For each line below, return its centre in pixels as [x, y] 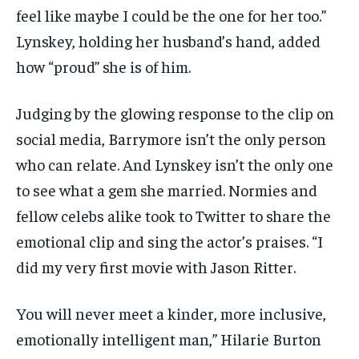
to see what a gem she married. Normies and [167, 189]
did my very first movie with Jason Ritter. [156, 266]
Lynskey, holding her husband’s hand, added [168, 40]
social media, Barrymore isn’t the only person [171, 138]
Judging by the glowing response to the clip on [175, 112]
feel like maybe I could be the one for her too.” [171, 14]
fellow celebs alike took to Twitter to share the [173, 215]
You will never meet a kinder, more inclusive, [171, 313]
